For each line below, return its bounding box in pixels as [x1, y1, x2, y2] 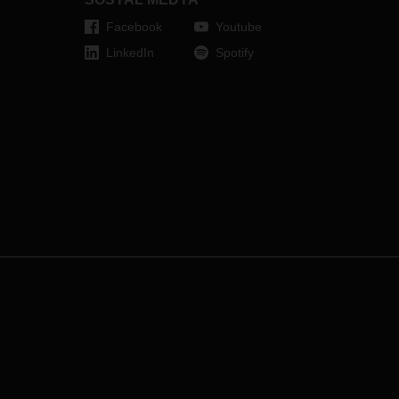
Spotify [215, 45, 254, 60]
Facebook [105, 20, 162, 34]
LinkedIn [105, 45, 154, 60]
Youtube [215, 20, 262, 34]
